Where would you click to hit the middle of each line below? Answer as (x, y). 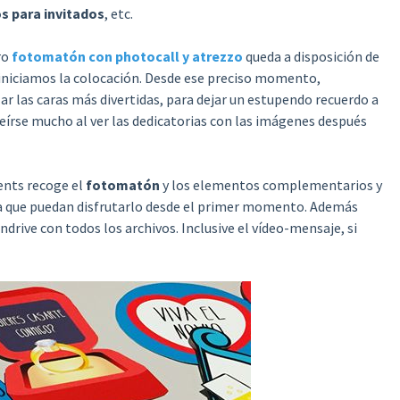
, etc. (118, 13)
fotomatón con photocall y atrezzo (127, 56)
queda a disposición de (311, 56)
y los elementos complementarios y (271, 185)
